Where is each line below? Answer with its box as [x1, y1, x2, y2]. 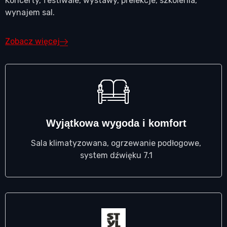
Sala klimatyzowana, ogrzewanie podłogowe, [31, 138, 201, 148]
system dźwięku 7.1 [80, 150, 153, 160]
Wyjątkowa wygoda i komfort [46, 117, 186, 129]
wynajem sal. [5, 8, 55, 18]
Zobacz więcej [5, 36, 60, 46]
